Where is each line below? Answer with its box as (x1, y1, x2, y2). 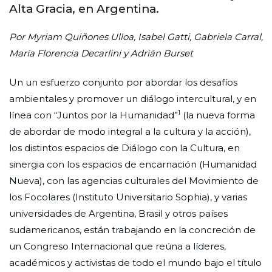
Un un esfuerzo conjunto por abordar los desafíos (9, 76, 237, 88)
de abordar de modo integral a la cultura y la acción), (9, 125, 251, 137)
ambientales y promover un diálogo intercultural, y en (9, 92, 256, 104)
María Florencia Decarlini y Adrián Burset (9, 47, 193, 59)
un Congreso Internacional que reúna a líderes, (9, 240, 226, 252)
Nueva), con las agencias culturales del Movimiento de (9, 174, 259, 186)
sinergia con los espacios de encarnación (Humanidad (9, 158, 257, 170)
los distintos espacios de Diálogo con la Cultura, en (9, 141, 240, 154)
